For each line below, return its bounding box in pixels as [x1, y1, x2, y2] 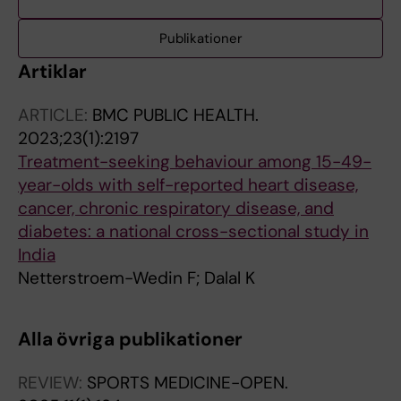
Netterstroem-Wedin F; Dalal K [18, 267, 255, 289]
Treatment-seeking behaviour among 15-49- [18, 150, 371, 173]
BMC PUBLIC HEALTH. [92, 104, 259, 126]
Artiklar [18, 59, 88, 84]
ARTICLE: [18, 104, 92, 126]
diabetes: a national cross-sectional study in [18, 220, 369, 243]
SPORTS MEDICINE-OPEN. [87, 371, 288, 394]
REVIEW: [18, 371, 87, 394]
